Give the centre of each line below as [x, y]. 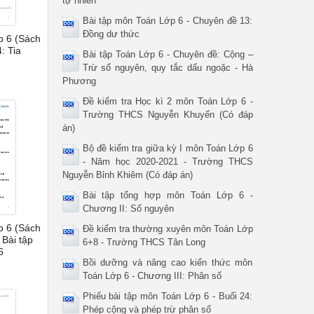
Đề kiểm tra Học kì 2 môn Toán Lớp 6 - [168, 101]
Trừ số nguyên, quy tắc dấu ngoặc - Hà [168, 68]
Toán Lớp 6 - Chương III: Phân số [152, 276]
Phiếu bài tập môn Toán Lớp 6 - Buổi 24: [168, 296]
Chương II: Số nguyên [128, 209]
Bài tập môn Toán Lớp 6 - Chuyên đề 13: [168, 21]
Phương [79, 81]
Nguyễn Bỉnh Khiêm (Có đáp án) [127, 175]
